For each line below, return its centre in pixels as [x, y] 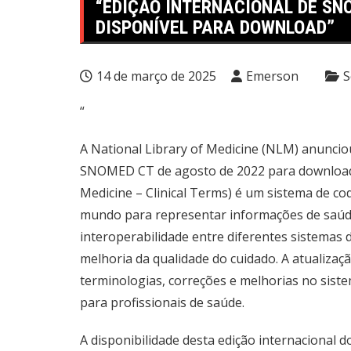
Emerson [272, 76]
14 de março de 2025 [156, 76]
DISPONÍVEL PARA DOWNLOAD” [215, 27]
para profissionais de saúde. [162, 302]
